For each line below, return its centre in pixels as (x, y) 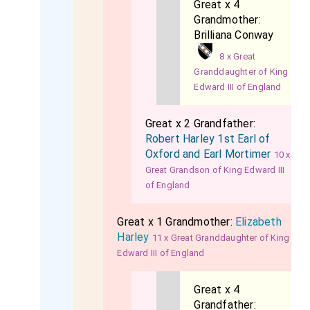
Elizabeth (258, 222)
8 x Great (238, 56)
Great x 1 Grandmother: (176, 222)
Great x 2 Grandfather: (200, 124)
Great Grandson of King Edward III (215, 170)
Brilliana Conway (234, 35)
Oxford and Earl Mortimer (208, 154)
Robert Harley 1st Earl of (208, 139)
